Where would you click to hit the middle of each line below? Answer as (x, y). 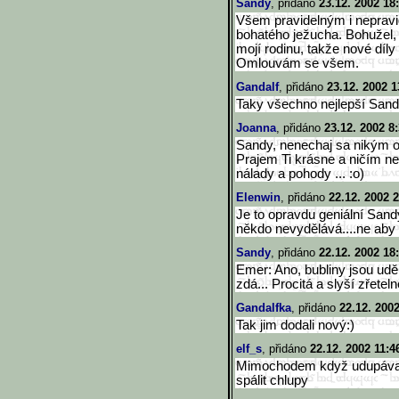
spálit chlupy (272, 380)
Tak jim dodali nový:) (295, 325)
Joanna (256, 128)
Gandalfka (264, 308)
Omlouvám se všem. (297, 63)
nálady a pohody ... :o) (300, 174)
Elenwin (258, 197)
